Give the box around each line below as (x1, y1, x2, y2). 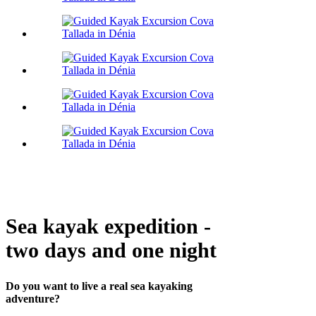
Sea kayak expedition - (6, 214, 211, 238)
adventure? (6, 293, 60, 305)
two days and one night (6, 238, 217, 262)
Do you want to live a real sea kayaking (6, 280, 193, 293)
